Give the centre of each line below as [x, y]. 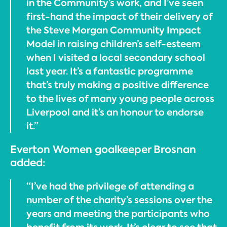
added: [28, 163]
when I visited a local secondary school [116, 58]
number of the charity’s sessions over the [119, 200]
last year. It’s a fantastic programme [110, 71]
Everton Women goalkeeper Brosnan [103, 149]
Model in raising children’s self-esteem [113, 44]
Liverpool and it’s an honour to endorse [115, 112]
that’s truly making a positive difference [118, 85]
